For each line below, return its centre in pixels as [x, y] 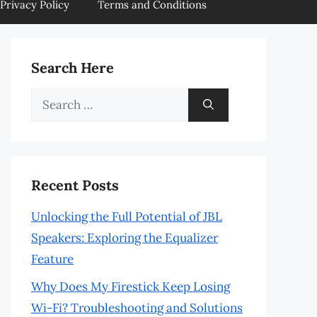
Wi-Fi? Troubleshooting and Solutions [137, 307]
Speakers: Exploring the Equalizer [125, 238]
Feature [52, 259]
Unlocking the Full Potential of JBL [127, 217]
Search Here [73, 68]
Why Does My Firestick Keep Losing [131, 286]
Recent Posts [75, 185]
